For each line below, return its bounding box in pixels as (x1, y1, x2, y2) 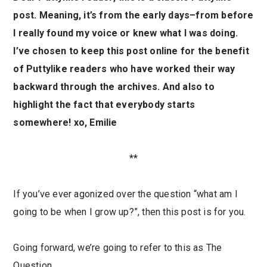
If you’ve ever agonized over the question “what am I (13, 188, 238, 200)
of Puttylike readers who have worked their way (13, 63, 235, 74)
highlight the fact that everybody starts (13, 99, 195, 110)
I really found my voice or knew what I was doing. (13, 27, 238, 39)
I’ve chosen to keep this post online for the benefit (13, 45, 249, 57)
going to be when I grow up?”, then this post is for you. (13, 206, 246, 218)
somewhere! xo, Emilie (13, 117, 117, 128)
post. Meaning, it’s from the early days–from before (13, 10, 254, 21)
